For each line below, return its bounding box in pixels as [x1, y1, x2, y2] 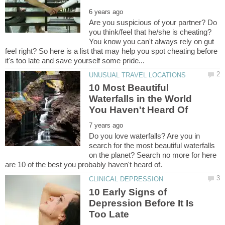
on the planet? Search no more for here [89, 151, 217, 160]
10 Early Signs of [89, 186, 167, 197]
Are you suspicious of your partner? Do [89, 18, 217, 27]
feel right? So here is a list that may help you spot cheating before [5, 46, 217, 55]
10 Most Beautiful [89, 82, 169, 93]
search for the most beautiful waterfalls [89, 141, 215, 150]
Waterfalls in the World [89, 93, 192, 104]
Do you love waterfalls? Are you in [89, 132, 200, 141]
